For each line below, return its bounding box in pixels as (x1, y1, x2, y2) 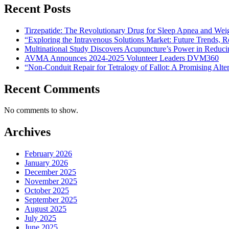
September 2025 (25, 195, 77, 204)
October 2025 (25, 186, 69, 195)
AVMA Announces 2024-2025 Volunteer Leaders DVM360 (25, 53, 219, 62)
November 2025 (25, 177, 77, 186)
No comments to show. (4, 106, 78, 115)
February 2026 (25, 149, 72, 158)
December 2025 (25, 168, 76, 177)
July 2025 (25, 214, 56, 223)
